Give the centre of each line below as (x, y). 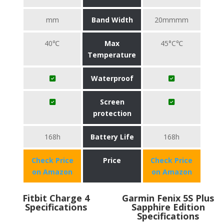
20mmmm (172, 20)
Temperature (112, 55)
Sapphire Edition (168, 207)
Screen (112, 102)
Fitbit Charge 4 (56, 198)
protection (112, 113)
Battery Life (112, 137)
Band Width (112, 20)
